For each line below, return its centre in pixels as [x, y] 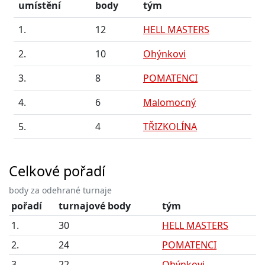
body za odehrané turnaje [60, 190]
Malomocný [169, 102]
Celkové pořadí [57, 171]
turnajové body [95, 206]
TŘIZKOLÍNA [170, 127]
